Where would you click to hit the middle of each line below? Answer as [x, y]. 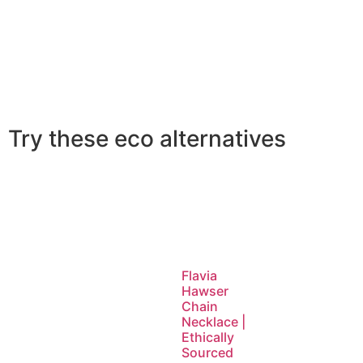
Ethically [208, 337]
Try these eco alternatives [147, 138]
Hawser [205, 291]
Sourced [207, 353]
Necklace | [214, 322]
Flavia [199, 276]
